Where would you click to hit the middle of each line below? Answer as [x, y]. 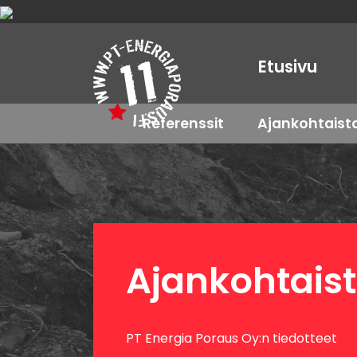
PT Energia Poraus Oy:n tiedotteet [231, 338]
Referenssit [183, 123]
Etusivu [288, 67]
